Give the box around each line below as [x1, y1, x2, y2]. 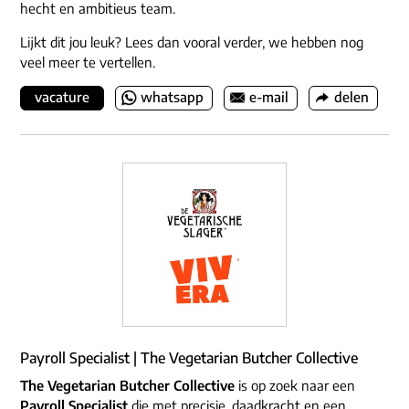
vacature [35, 89, 89, 106]
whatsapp [141, 89, 204, 106]
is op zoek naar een [235, 377, 355, 394]
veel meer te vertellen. [20, 54, 155, 71]
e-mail [249, 89, 288, 106]
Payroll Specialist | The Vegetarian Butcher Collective [20, 349, 358, 368]
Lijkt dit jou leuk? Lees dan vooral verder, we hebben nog [20, 34, 363, 51]
